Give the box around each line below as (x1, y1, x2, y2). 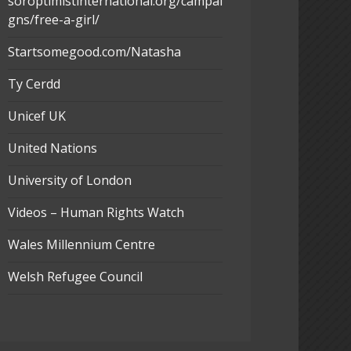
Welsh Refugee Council (7, 268, 143, 286)
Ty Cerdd (7, 75, 60, 93)
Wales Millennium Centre (7, 236, 155, 254)
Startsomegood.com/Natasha (7, 43, 181, 61)
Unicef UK (7, 107, 66, 125)
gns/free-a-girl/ (7, 11, 100, 29)
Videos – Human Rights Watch (7, 204, 184, 222)
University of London (7, 172, 132, 190)
